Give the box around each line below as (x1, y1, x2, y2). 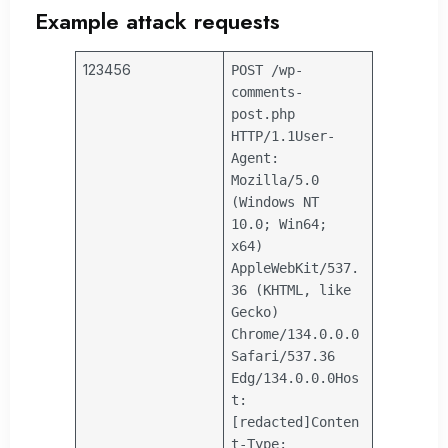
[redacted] (231, 413, 312, 430)
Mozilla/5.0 (231, 171, 320, 188)
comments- (231, 83, 304, 100)
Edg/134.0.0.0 (231, 369, 336, 386)
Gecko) (231, 303, 280, 320)
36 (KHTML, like (231, 281, 352, 298)
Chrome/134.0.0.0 (231, 325, 360, 342)
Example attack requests (35, 4, 280, 37)
